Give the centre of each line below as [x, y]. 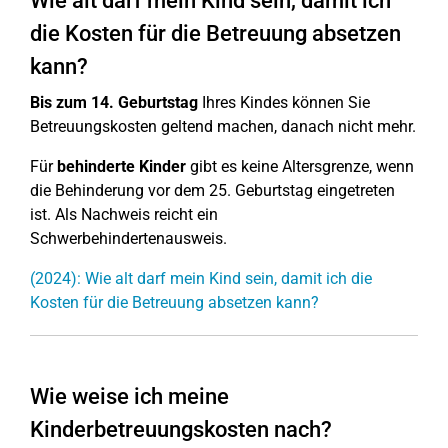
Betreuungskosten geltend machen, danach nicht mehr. [223, 126]
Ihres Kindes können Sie [284, 102]
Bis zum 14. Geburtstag [114, 102]
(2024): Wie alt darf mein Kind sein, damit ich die [201, 278]
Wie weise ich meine [129, 396]
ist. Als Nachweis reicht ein [124, 214]
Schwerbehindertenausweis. [128, 238]
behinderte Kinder [121, 166]
